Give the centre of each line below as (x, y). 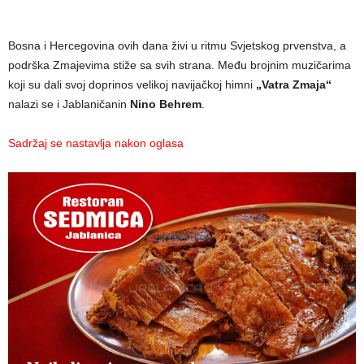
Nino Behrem (166, 104)
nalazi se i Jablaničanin (69, 104)
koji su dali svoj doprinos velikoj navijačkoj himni (132, 84)
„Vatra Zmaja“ (294, 84)
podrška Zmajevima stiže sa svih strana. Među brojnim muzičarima (180, 65)
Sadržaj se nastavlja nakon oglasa (96, 143)
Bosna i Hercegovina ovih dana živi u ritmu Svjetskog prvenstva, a (177, 45)
